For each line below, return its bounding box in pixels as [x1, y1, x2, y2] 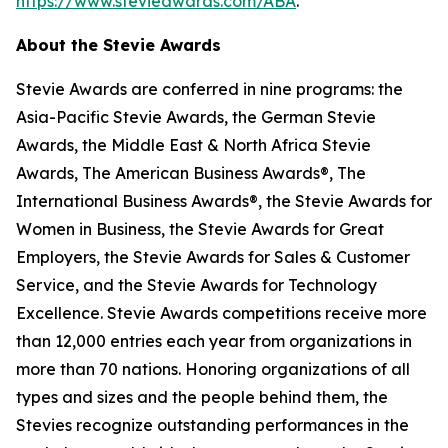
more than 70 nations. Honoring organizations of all [16, 359, 410, 379]
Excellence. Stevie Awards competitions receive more [16, 303, 427, 323]
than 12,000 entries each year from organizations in [16, 331, 412, 351]
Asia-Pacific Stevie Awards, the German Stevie [16, 107, 376, 127]
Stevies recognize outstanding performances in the [16, 415, 409, 435]
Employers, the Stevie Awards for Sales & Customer [16, 247, 410, 267]
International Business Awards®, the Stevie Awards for [16, 191, 432, 211]
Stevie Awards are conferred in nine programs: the [16, 79, 403, 99]
